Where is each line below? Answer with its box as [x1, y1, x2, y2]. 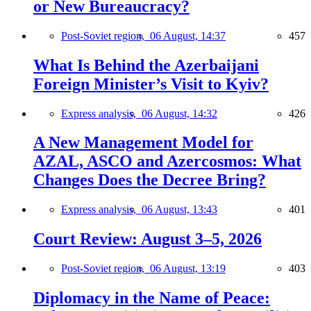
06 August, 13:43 [142, 203, 217, 216]
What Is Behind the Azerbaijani [33, 56, 259, 74]
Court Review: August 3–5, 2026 [33, 230, 262, 249]
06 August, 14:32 [142, 107, 217, 119]
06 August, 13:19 [150, 262, 226, 275]
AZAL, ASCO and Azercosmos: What [33, 152, 301, 171]
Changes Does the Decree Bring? [33, 171, 266, 190]
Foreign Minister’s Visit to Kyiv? [33, 74, 269, 93]
